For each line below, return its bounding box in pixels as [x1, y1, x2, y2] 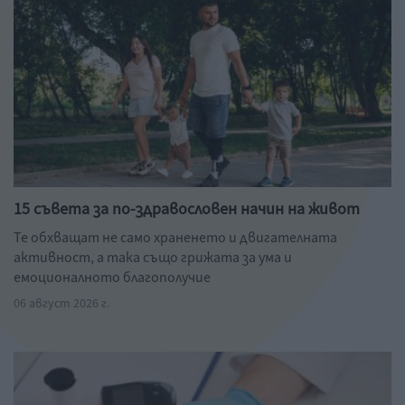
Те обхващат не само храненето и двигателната [14, 228, 337, 248]
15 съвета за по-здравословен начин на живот [14, 198, 360, 221]
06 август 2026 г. [14, 295, 109, 313]
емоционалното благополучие [14, 268, 211, 287]
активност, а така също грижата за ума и [14, 248, 292, 268]
